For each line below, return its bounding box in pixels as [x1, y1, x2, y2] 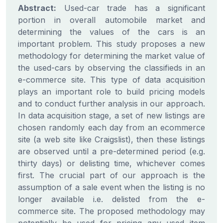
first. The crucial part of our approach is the [18, 170, 205, 180]
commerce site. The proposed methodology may [18, 206, 205, 216]
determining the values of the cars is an [18, 27, 205, 37]
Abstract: [18, 3, 56, 13]
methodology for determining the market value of [18, 51, 205, 61]
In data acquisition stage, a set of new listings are [18, 111, 205, 120]
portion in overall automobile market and [18, 15, 205, 25]
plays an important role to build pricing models [18, 87, 205, 97]
